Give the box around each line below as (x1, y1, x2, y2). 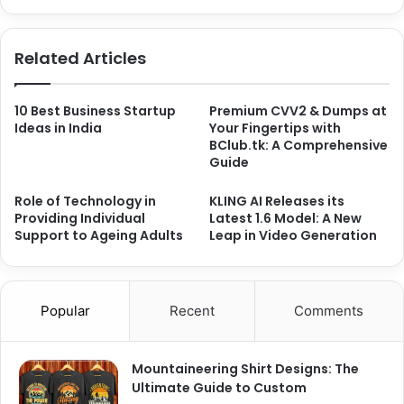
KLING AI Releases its (209, 191, 344, 210)
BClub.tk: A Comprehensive (209, 135, 388, 154)
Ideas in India (14, 118, 102, 137)
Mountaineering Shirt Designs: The (132, 359, 359, 378)
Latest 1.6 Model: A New (209, 208, 362, 227)
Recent (169, 301, 215, 319)
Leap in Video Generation (209, 225, 377, 244)
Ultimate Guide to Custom (132, 378, 307, 397)
